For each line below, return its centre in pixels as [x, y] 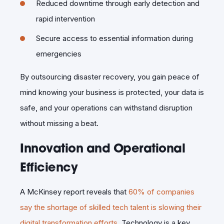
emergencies [59, 53]
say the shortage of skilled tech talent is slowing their [111, 207]
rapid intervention [65, 18]
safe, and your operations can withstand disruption [106, 107]
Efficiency [49, 167]
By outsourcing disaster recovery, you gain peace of [110, 76]
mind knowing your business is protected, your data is [112, 92]
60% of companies [161, 191]
